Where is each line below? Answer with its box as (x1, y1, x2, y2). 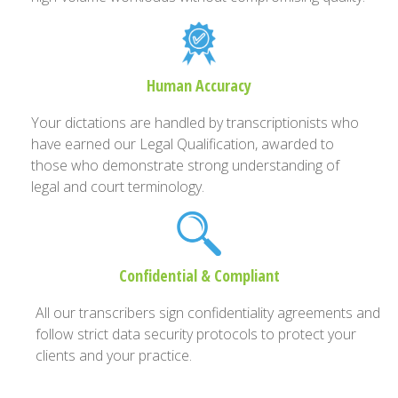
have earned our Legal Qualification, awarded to (31, 134, 334, 154)
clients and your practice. (36, 346, 192, 365)
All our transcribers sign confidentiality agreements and (36, 303, 380, 322)
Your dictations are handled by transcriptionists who (31, 113, 359, 132)
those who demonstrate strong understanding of (31, 155, 339, 175)
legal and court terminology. (31, 177, 204, 196)
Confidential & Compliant (118, 265, 280, 286)
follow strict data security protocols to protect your (36, 324, 356, 344)
